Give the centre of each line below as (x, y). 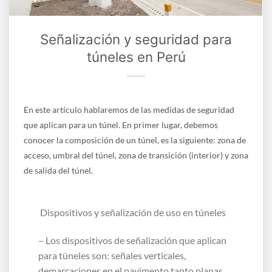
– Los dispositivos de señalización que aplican (132, 240)
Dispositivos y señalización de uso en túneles (132, 212)
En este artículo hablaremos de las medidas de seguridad (129, 110)
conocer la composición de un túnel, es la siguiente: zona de (135, 140)
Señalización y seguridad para (136, 39)
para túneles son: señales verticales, (112, 255)
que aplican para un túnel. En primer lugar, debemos (121, 125)
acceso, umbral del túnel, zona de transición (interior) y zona (136, 155)
